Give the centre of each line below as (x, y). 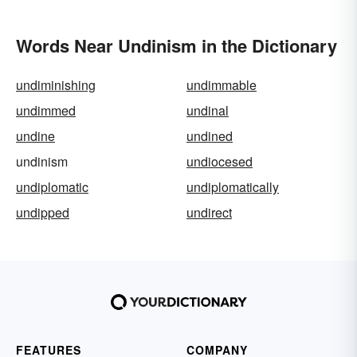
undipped (43, 213)
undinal (208, 111)
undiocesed (220, 162)
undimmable (222, 85)
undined (210, 136)
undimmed (46, 111)
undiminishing (56, 85)
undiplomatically (233, 187)
